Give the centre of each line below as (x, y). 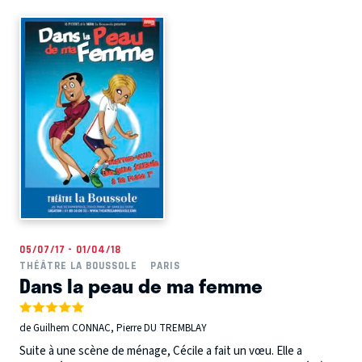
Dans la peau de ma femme (141, 285)
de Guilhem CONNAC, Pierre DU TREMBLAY (113, 328)
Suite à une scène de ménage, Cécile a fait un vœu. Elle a (161, 351)
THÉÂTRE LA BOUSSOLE (78, 265)
